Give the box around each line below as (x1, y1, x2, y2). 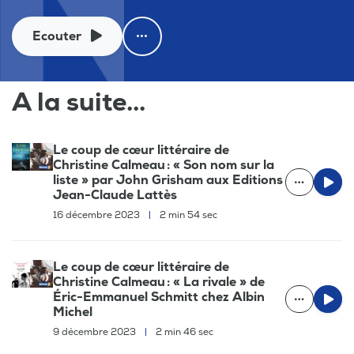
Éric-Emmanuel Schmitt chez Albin (53, 288, 265, 305)
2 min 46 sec (153, 326, 213, 338)
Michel (53, 303, 92, 320)
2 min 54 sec (157, 209, 217, 221)
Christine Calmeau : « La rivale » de (53, 273, 265, 290)
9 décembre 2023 (53, 326, 138, 338)
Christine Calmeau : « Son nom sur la (53, 156, 274, 173)
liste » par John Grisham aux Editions (53, 171, 283, 188)
